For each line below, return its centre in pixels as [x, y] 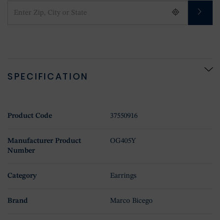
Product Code [30, 116]
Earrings [123, 176]
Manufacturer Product [44, 141]
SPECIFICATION [48, 76]
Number [21, 151]
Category [22, 176]
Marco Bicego [131, 201]
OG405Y [123, 141]
